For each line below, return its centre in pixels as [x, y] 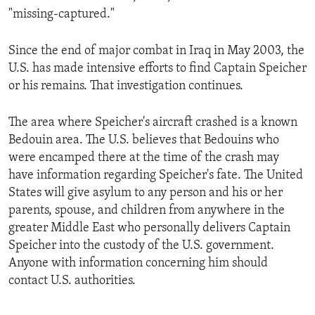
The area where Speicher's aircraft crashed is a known [153, 122]
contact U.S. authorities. [72, 281]
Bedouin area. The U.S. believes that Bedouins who [144, 140]
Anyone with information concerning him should [138, 263]
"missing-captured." [62, 14]
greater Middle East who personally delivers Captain [149, 228]
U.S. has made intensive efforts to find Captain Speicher [157, 68]
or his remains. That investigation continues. [126, 86]
